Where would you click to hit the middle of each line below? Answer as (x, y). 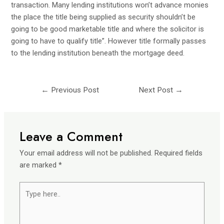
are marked (39, 165)
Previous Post (74, 90)
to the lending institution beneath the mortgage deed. (98, 53)
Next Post (157, 90)
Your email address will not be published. (86, 153)
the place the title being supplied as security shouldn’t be (103, 17)
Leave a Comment (71, 137)
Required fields (179, 153)
